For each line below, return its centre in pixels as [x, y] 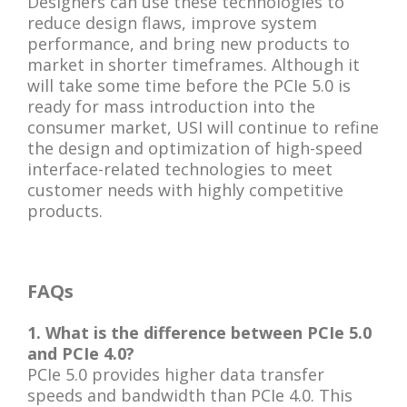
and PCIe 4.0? [81, 353]
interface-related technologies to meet [180, 169]
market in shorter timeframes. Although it [194, 64]
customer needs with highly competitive [185, 189]
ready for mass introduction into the [171, 106]
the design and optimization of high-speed [195, 148]
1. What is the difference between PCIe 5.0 [199, 332]
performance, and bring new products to [189, 43]
